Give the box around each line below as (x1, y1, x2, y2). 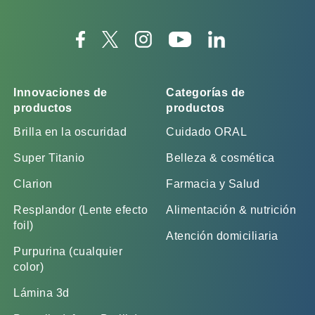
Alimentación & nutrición (166, 204, 296, 216)
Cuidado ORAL (166, 126, 247, 138)
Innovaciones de (13, 86, 108, 98)
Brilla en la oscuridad (13, 126, 127, 138)
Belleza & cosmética (166, 152, 275, 164)
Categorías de (166, 86, 245, 98)
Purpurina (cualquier (13, 245, 123, 257)
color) (13, 261, 44, 273)
